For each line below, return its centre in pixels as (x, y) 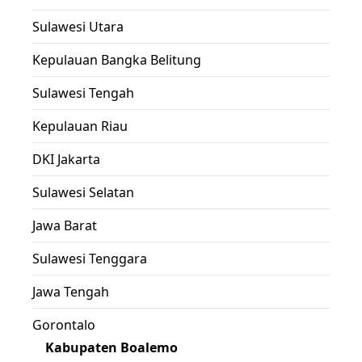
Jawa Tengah (71, 291)
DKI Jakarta (66, 159)
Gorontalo (64, 324)
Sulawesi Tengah (83, 93)
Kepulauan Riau (80, 126)
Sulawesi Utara (78, 26)
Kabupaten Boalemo (112, 347)
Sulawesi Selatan (83, 192)
